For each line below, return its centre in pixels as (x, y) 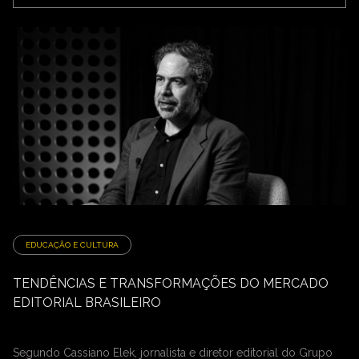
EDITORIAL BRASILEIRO (87, 303)
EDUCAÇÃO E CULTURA (72, 245)
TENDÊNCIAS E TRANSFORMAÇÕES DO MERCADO (171, 283)
